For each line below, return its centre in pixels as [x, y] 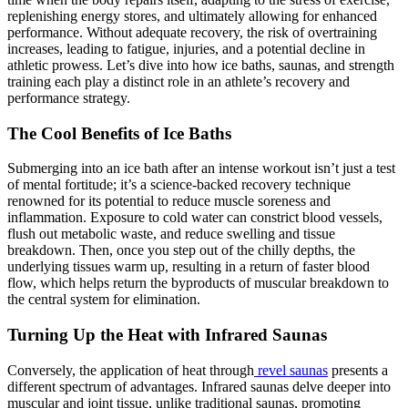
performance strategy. [69, 97]
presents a [358, 370]
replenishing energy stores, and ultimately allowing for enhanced [192, 15]
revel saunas [291, 370]
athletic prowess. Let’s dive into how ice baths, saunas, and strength [201, 65]
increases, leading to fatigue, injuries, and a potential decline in [186, 48]
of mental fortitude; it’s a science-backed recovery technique [179, 185]
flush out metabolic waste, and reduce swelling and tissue [171, 234]
